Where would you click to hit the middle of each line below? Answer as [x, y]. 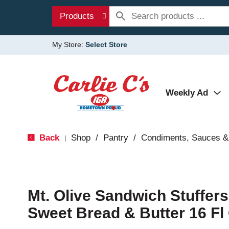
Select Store [106, 44]
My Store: [69, 44]
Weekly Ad [187, 93]
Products [77, 16]
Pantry [116, 138]
